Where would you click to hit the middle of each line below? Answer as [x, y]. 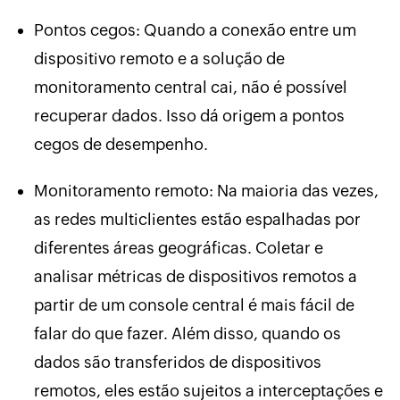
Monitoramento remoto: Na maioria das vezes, [206, 191]
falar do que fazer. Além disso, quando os [187, 334]
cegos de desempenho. [121, 145]
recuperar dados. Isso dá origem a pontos [189, 116]
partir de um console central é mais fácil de [194, 305]
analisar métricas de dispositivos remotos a [195, 277]
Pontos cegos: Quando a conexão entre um [195, 30]
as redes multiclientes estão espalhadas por [197, 220]
